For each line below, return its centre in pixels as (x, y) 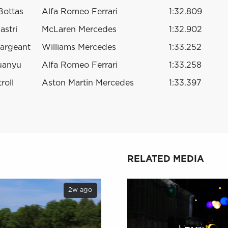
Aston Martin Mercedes (88, 83)
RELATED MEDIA (166, 160)
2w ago (80, 190)
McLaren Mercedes (79, 29)
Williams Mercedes (79, 47)
